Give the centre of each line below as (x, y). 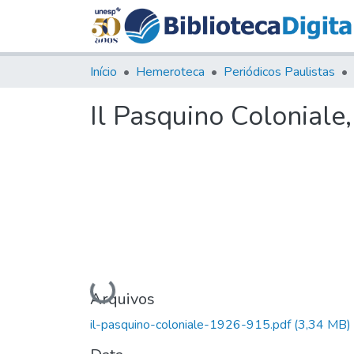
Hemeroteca (170, 72)
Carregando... (128, 290)
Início (104, 72)
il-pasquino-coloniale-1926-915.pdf (192, 324)
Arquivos (122, 299)
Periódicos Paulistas (279, 72)
